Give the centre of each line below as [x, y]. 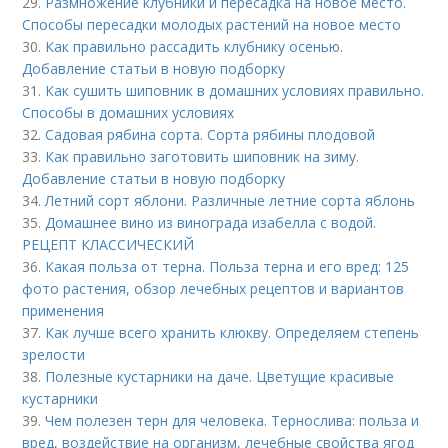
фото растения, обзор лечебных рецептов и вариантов [213, 288]
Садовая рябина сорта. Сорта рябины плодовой [210, 134]
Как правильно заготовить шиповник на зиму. [202, 156]
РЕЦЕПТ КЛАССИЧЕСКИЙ [108, 244]
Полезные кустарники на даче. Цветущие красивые [220, 376]
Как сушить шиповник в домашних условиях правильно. [235, 90]
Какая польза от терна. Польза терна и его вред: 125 [227, 266]
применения [63, 310]
